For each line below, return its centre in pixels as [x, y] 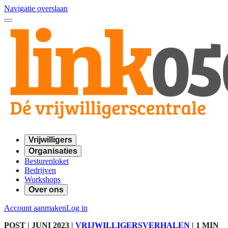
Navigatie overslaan [36, 8]
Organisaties [53, 151]
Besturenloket [47, 161]
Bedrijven [40, 170]
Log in [77, 208]
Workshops [42, 179]
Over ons [46, 190]
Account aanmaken [35, 208]
